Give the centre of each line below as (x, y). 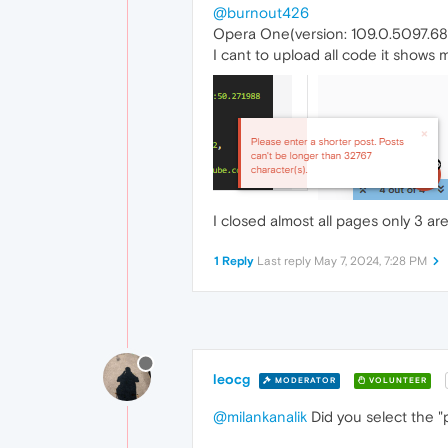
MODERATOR (304, 380)
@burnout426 (261, 13)
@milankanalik (260, 417)
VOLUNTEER (396, 380)
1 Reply (234, 261)
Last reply (285, 261)
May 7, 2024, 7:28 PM (370, 261)
